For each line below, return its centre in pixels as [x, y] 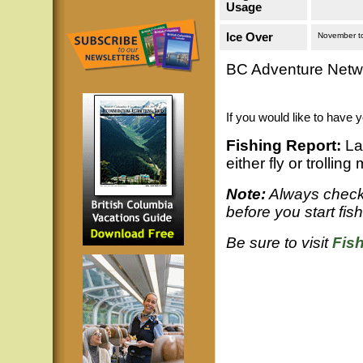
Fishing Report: [283, 145]
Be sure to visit [277, 243]
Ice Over [249, 37]
